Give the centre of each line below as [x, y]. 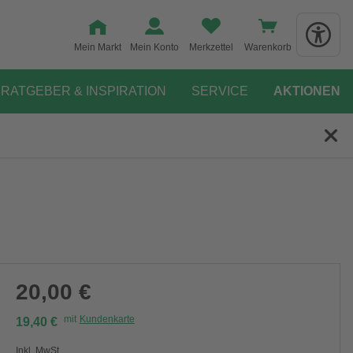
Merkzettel [211, 47]
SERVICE [220, 91]
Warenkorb [268, 47]
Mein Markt [98, 47]
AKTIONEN [307, 91]
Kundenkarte [107, 319]
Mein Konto [154, 47]
